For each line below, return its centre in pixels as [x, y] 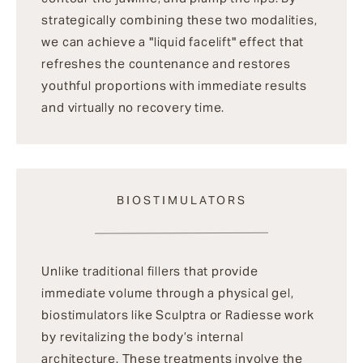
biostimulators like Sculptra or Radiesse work [178, 315]
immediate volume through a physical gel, [168, 293]
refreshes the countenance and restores [166, 64]
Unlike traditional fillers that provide [150, 271]
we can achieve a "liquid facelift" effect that [173, 42]
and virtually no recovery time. [133, 108]
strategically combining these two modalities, [179, 20]
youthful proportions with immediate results [174, 86]
